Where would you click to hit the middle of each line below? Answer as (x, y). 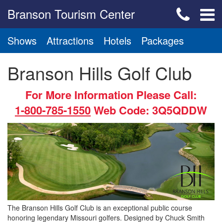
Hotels (117, 40)
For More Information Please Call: (111, 95)
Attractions (70, 40)
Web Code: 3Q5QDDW (149, 110)
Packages (163, 40)
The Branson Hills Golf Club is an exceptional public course (100, 208)
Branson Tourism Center (71, 14)
